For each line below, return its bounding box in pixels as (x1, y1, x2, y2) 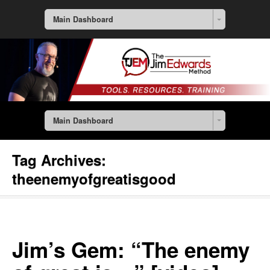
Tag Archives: (12, 149, 106, 171)
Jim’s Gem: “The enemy (12, 234, 250, 265)
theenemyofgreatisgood (12, 168, 176, 189)
